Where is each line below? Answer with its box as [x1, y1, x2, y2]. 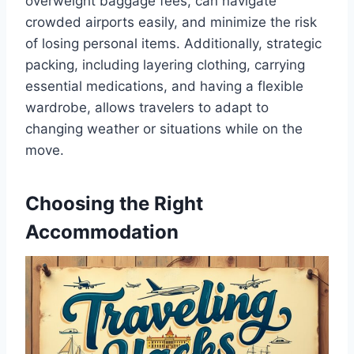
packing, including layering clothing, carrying [25, 57, 305, 73]
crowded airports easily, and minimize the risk [25, 14, 317, 31]
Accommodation [25, 220, 179, 244]
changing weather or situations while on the [25, 121, 303, 137]
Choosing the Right [25, 192, 203, 216]
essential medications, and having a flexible [25, 78, 303, 95]
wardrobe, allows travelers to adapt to [25, 100, 269, 116]
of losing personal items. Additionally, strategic [25, 36, 322, 52]
